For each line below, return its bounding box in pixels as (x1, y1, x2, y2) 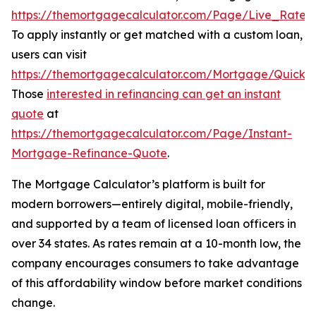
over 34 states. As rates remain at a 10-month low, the (11, 236, 301, 251)
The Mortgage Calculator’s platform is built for (11, 177, 265, 192)
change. (11, 296, 55, 310)
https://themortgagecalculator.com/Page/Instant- (11, 126, 292, 141)
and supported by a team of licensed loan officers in (11, 217, 296, 231)
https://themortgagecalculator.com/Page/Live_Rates (11, 8, 311, 23)
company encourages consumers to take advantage (11, 256, 299, 271)
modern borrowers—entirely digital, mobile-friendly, (11, 197, 293, 212)
